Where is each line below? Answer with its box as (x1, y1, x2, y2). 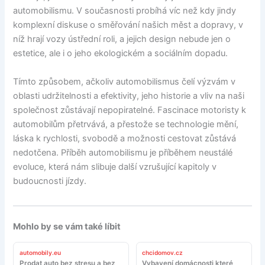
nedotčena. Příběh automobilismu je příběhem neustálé (13, 147, 233, 158)
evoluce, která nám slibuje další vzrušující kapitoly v (13, 161, 217, 172)
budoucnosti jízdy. (13, 175, 87, 186)
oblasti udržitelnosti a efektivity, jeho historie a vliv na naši (13, 90, 245, 101)
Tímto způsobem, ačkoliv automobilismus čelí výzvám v (13, 76, 236, 87)
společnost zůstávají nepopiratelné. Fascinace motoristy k (13, 104, 247, 115)
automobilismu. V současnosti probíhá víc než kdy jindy (13, 5, 237, 17)
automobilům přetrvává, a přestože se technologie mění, (13, 118, 239, 130)
